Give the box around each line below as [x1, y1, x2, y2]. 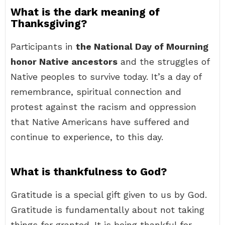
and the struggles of [118, 56, 209, 67]
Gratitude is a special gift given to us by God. [11, 189, 207, 200]
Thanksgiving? [11, 17, 87, 30]
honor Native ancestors [11, 56, 118, 67]
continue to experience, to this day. [11, 132, 163, 142]
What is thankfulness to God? [11, 165, 167, 178]
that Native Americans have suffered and [11, 117, 189, 127]
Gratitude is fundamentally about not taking [11, 204, 204, 215]
